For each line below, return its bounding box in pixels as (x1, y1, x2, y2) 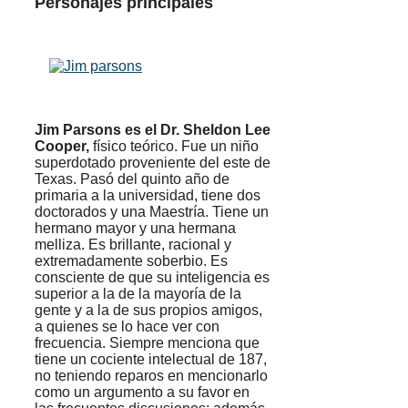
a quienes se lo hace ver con (35, 319, 219, 335)
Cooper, (35, 138, 89, 155)
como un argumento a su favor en (35, 384, 250, 401)
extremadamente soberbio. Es (35, 253, 228, 270)
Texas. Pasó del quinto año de (35, 171, 229, 188)
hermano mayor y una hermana (35, 220, 236, 237)
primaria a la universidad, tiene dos (35, 188, 260, 204)
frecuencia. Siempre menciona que (35, 335, 260, 352)
